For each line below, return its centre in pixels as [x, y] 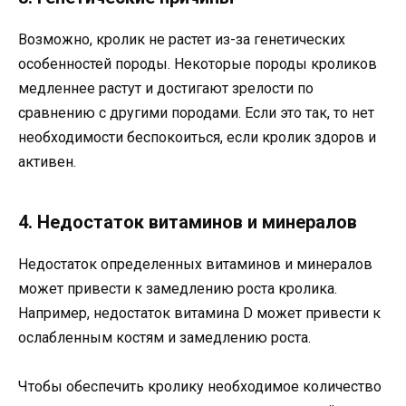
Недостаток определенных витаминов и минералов [195, 264]
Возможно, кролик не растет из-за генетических [182, 39]
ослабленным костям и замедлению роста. [164, 337]
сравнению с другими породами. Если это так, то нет [196, 112]
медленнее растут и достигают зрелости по [166, 88]
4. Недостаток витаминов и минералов [188, 222]
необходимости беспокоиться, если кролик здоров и [197, 137]
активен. [47, 161]
